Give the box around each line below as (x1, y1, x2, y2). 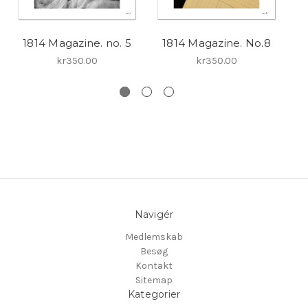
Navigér (134, 208, 174, 221)
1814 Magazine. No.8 (162, 36, 271, 50)
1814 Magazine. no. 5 (23, 36, 131, 50)
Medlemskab (125, 231, 183, 243)
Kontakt (135, 260, 173, 272)
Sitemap (135, 274, 173, 287)
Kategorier (127, 288, 181, 301)
